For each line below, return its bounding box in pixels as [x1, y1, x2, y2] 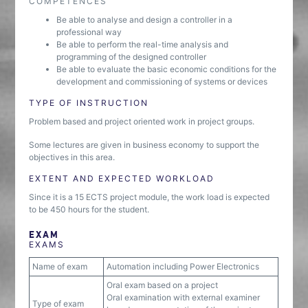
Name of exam [32, 261, 88, 272]
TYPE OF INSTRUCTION [29, 98, 149, 108]
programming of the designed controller [56, 52, 207, 62]
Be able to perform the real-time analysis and [56, 39, 229, 49]
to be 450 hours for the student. [29, 204, 150, 214]
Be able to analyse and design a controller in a [56, 14, 233, 25]
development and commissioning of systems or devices [56, 76, 268, 87]
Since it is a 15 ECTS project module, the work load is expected [29, 192, 270, 202]
